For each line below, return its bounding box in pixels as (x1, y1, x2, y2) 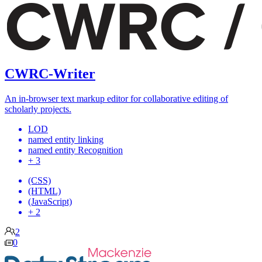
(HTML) (28, 186, 61, 196)
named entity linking (28, 135, 104, 145)
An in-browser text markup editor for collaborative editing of (5, 94, 228, 104)
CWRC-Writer (5, 66, 95, 82)
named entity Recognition (28, 145, 123, 156)
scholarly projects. (5, 104, 71, 115)
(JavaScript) (28, 196, 72, 207)
